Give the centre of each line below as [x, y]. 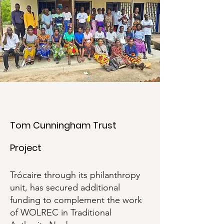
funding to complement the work [76, 200]
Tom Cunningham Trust [63, 125]
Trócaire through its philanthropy [75, 175]
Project [26, 148]
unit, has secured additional [65, 187]
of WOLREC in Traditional [61, 212]
